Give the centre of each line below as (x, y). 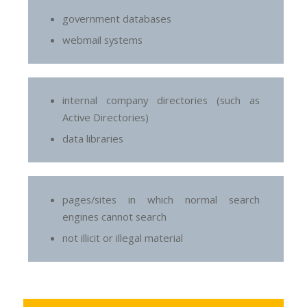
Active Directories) (106, 118)
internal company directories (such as (161, 100)
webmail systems (103, 40)
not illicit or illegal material (123, 237)
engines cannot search (116, 216)
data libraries (93, 139)
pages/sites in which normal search (161, 199)
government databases (117, 19)
